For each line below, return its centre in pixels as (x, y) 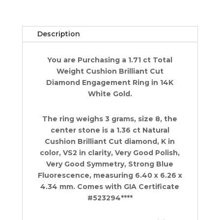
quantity (36, 94)
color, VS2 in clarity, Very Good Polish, (110, 153)
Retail (32, 71)
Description (58, 34)
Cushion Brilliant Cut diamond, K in (110, 142)
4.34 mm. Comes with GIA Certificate (110, 187)
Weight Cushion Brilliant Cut (110, 71)
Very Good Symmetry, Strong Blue (110, 164)
